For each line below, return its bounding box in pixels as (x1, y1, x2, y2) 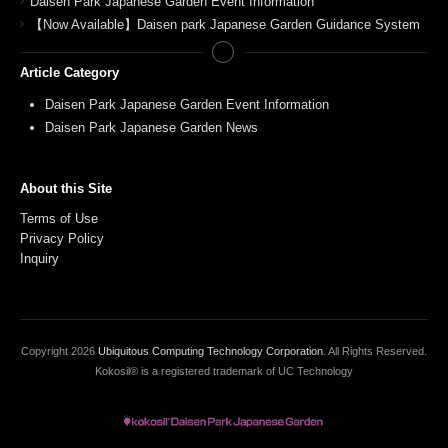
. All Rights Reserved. (323, 345, 427, 358)
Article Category (20, 65, 119, 81)
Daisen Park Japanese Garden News (45, 120, 258, 136)
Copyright (21, 345, 71, 358)
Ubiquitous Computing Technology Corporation (98, 345, 323, 358)
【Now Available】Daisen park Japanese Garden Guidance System (30, 17, 420, 33)
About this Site (20, 181, 112, 197)
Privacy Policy (20, 231, 108, 247)
